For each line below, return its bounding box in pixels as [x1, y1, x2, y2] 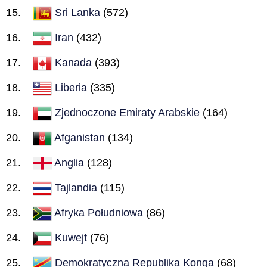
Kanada [55, 56, 92, 69]
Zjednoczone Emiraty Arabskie [55, 106, 200, 119]
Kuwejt [55, 231, 87, 244]
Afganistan [54, 131, 105, 144]
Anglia [54, 156, 84, 169]
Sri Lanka [55, 6, 100, 18]
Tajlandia [55, 181, 97, 194]
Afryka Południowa [54, 206, 143, 219]
